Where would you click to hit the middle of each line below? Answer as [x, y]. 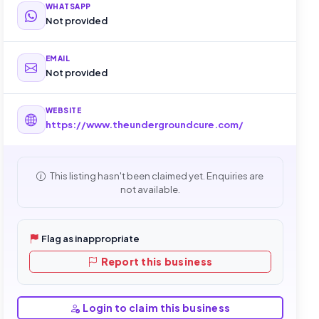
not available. [150, 189]
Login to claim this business [157, 308]
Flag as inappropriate [90, 239]
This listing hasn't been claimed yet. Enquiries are [156, 176]
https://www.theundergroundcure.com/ [144, 125]
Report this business [157, 262]
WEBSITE [63, 111]
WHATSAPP [68, 7]
